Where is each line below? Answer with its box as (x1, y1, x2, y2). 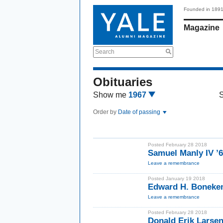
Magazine (184, 23, 220, 32)
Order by (93, 109, 118, 115)
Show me (93, 91, 126, 99)
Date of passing (118, 109, 162, 115)
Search (95, 48, 114, 55)
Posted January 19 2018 (148, 176, 205, 181)
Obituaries (93, 75, 152, 89)
